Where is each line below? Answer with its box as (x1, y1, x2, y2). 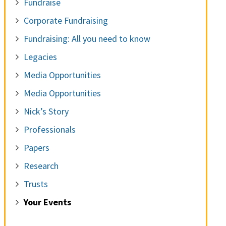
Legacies (23, 51, 57, 63)
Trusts (23, 178, 48, 190)
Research (23, 160, 59, 172)
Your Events (23, 196, 71, 208)
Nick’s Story (23, 105, 69, 118)
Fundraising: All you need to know (23, 33, 150, 45)
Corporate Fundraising (23, 15, 108, 27)
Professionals (23, 124, 76, 136)
